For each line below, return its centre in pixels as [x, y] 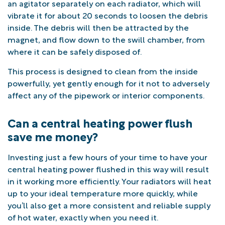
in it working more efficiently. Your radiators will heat [109, 180]
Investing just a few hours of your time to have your [107, 156]
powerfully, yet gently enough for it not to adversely [108, 82]
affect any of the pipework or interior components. [106, 94]
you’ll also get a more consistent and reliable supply [109, 204]
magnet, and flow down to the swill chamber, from [106, 39]
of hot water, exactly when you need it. [83, 216]
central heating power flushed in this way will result [108, 168]
